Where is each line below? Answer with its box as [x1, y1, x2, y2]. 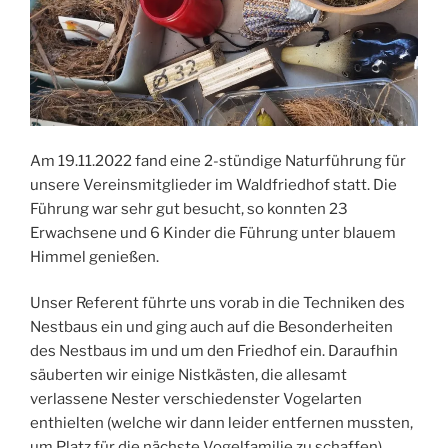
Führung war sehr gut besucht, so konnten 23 [30, 199, 348, 218]
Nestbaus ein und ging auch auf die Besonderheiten [30, 318, 393, 337]
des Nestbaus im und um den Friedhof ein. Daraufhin [30, 342, 398, 361]
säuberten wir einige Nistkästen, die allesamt [30, 366, 347, 385]
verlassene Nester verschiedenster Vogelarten [30, 390, 362, 409]
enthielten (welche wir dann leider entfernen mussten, [30, 414, 413, 433]
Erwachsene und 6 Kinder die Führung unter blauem [30, 223, 396, 242]
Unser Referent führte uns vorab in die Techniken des [30, 294, 405, 313]
